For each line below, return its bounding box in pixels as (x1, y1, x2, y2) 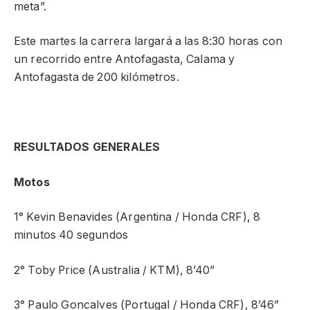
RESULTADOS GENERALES (14, 140, 161, 154)
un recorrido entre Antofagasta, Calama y (14, 53, 235, 66)
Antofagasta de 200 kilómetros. (14, 71, 179, 84)
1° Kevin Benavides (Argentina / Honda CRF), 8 (14, 210, 261, 224)
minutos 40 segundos (14, 228, 129, 242)
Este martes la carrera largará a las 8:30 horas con (14, 35, 283, 48)
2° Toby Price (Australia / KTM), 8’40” (14, 263, 215, 277)
